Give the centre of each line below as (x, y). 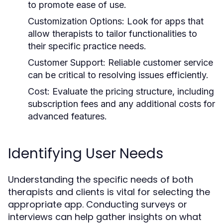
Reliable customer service (159, 62)
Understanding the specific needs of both (101, 179)
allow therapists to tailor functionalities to (112, 33)
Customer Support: (67, 62)
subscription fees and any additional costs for (121, 104)
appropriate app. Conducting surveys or (98, 204)
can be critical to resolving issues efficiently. (118, 75)
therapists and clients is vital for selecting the (109, 192)
